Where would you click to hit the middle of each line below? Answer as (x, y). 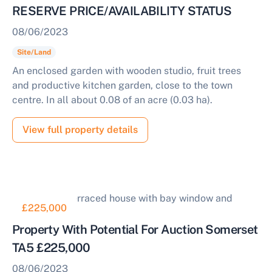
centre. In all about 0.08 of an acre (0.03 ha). (112, 100)
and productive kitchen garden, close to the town (122, 85)
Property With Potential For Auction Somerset (135, 229)
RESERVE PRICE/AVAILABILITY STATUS (122, 11)
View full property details (80, 130)
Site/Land (34, 52)
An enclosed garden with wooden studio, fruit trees (127, 71)
